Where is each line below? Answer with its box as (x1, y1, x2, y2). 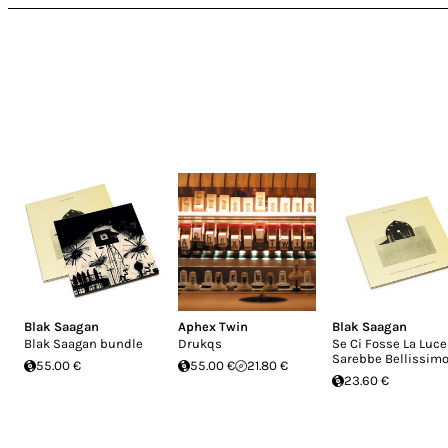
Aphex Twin (178, 319, 248, 334)
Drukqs (178, 336, 222, 351)
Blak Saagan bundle (24, 336, 143, 351)
